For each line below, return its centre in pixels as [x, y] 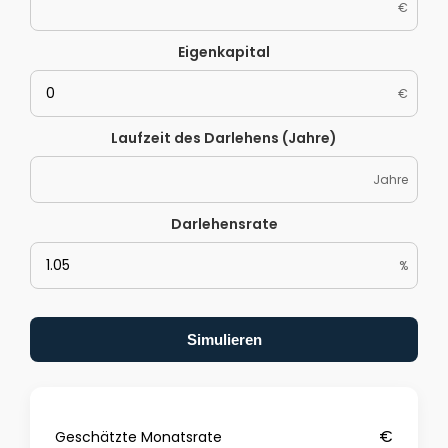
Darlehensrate [224, 223]
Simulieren [224, 339]
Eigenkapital [224, 51]
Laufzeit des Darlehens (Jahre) [224, 137]
